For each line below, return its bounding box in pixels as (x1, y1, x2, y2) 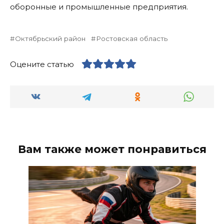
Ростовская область (96, 34, 168, 42)
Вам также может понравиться (17, 142, 206, 155)
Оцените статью (10, 59, 74, 69)
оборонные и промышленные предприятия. (10, 1, 188, 11)
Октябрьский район (15, 34, 86, 42)
